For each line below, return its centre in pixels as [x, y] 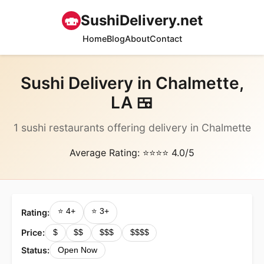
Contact [166, 39]
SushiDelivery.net [141, 20]
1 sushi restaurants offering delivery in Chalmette [132, 128]
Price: [33, 233]
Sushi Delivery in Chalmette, [132, 83]
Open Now [77, 250]
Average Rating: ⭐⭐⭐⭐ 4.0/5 [132, 153]
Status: [35, 250]
